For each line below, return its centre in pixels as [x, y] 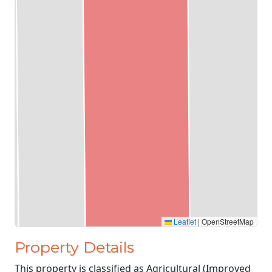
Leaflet [184, 221]
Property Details [74, 247]
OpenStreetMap [227, 221]
